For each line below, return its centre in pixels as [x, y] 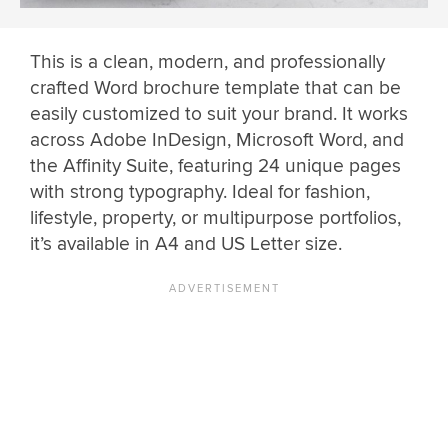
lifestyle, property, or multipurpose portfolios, [215, 218]
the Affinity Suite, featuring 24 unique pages [215, 166]
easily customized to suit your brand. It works [219, 114]
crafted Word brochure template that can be [215, 88]
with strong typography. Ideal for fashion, [200, 192]
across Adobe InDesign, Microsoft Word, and [217, 140]
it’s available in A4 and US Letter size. [188, 244]
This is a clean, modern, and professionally [207, 62]
